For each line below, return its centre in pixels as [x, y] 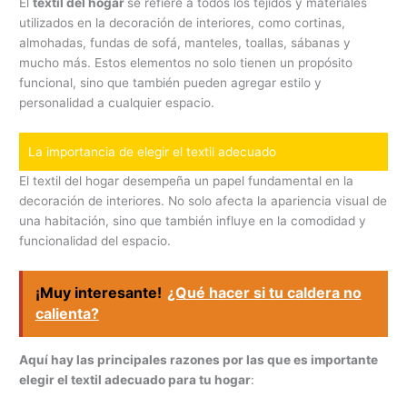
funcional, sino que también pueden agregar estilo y [171, 82]
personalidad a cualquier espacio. [117, 102]
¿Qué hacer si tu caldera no [264, 293]
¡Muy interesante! [98, 293]
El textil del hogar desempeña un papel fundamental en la [187, 180]
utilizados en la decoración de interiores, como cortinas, [183, 22]
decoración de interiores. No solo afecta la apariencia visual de [203, 200]
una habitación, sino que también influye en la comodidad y [193, 220]
